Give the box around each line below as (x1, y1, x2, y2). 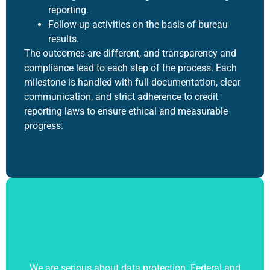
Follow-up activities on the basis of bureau (48, 18, 228, 30)
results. (48, 33, 79, 45)
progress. (24, 119, 63, 131)
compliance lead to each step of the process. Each (24, 61, 237, 74)
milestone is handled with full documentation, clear (24, 76, 240, 88)
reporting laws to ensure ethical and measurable (24, 105, 228, 117)
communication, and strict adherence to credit (24, 90, 218, 102)
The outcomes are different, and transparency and (24, 47, 236, 59)
